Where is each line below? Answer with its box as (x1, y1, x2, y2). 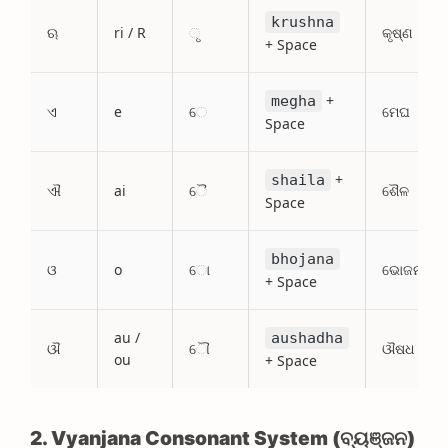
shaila (271, 171, 325, 189)
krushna (271, 13, 334, 31)
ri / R (114, 23, 146, 42)
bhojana (271, 250, 334, 268)
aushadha (271, 329, 343, 347)
